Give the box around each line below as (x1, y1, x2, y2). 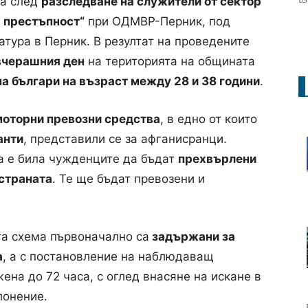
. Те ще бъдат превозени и (52, 172, 205, 186)
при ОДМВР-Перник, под (85, 14, 230, 28)
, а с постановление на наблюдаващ (3, 250, 214, 263)
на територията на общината (85, 54, 255, 68)
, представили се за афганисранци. (23, 132, 227, 146)
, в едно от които (160, 112, 257, 126)
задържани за (149, 230, 235, 243)
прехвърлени (178, 152, 256, 166)
